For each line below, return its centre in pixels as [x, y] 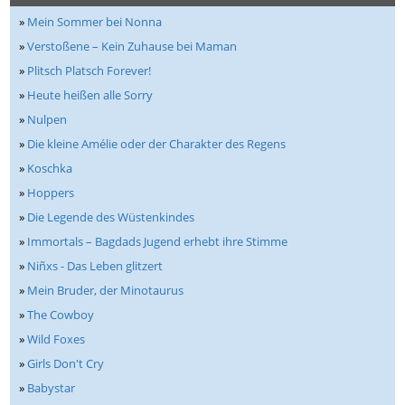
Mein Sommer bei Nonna [95, 22]
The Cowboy [61, 315]
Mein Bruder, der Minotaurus [106, 291]
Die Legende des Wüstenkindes [111, 217]
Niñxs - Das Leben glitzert [95, 266]
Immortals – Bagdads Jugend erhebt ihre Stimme [158, 242]
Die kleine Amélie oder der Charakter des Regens [157, 144]
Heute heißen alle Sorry [90, 95]
